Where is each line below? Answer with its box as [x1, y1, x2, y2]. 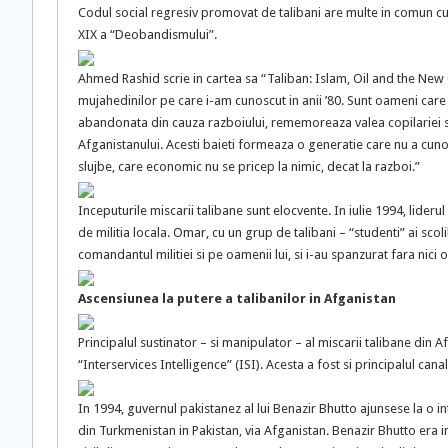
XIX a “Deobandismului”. [78, 27, 217, 42]
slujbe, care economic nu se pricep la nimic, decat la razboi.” [78, 159, 420, 174]
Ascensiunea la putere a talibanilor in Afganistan [78, 291, 396, 306]
